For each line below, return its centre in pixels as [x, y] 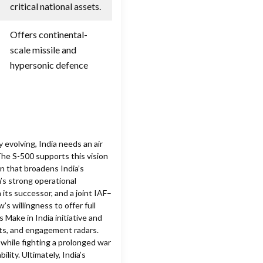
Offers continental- [49, 34]
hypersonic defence [49, 65]
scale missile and [43, 49]
